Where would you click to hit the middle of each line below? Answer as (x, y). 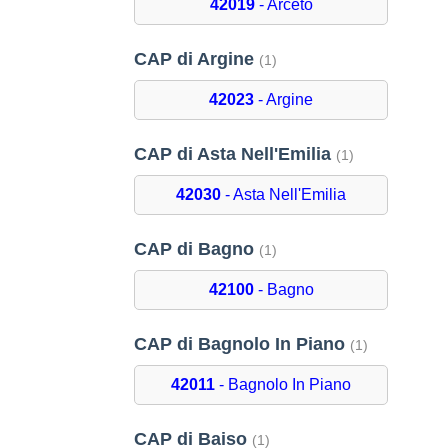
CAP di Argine (197, 59)
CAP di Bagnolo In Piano (242, 344)
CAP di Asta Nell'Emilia (235, 154)
